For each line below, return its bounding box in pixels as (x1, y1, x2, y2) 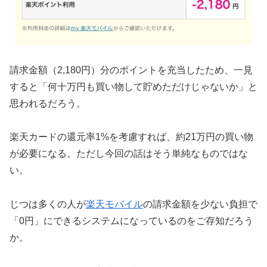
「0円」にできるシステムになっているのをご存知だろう (10, 216, 253, 226)
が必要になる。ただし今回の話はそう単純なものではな (10, 148, 248, 159)
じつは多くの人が (10, 199, 86, 210)
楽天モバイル (86, 199, 143, 210)
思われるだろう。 (10, 98, 86, 108)
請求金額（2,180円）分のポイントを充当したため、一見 (10, 64, 253, 75)
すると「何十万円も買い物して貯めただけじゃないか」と (10, 81, 257, 92)
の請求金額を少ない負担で (143, 199, 257, 210)
